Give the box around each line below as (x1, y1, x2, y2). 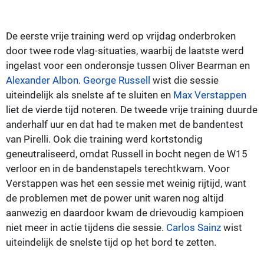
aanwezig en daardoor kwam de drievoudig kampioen (6, 206, 243, 219)
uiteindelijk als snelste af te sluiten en (6, 88, 173, 101)
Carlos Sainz (166, 221, 221, 233)
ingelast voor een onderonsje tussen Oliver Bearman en (6, 59, 250, 71)
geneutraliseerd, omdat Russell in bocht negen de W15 (6, 147, 247, 160)
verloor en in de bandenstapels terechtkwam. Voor (6, 162, 230, 174)
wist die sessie (150, 74, 219, 86)
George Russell (83, 74, 150, 86)
